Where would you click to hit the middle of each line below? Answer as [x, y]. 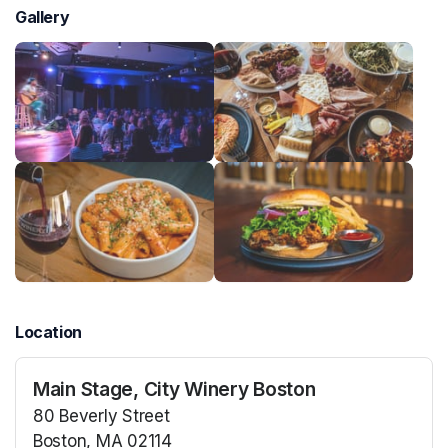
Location [48, 332]
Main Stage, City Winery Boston [174, 389]
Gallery [42, 16]
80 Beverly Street [101, 416]
